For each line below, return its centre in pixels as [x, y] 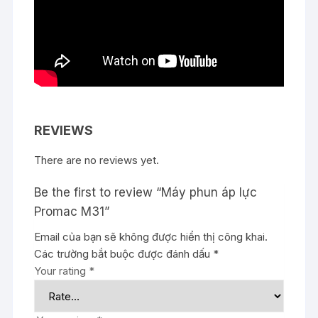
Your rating [62, 271]
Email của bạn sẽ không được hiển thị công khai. [151, 237]
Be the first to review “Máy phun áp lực [146, 192]
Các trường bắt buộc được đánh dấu [124, 254]
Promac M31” [72, 212]
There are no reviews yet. [97, 160]
